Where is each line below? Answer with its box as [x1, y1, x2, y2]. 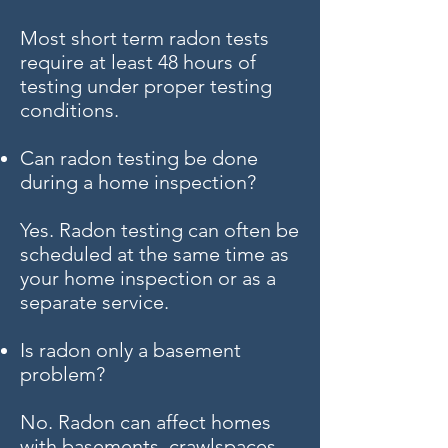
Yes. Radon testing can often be [20, 218, 299, 242]
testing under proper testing [20, 74, 272, 98]
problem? [20, 362, 105, 386]
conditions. [20, 98, 119, 122]
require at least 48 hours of [20, 50, 256, 74]
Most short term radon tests [20, 26, 269, 50]
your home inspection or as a [20, 266, 276, 290]
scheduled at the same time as [20, 242, 289, 266]
